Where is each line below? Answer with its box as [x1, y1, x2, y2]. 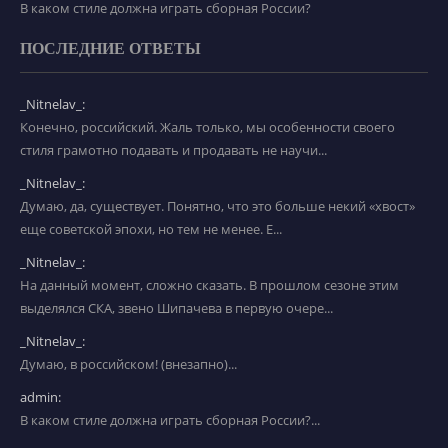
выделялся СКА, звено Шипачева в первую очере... [20, 299, 333, 318]
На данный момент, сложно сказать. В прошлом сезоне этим [20, 276, 399, 295]
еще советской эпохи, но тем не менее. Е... [20, 220, 282, 239]
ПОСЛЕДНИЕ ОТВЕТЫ [20, 40, 201, 58]
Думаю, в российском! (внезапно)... [20, 355, 237, 374]
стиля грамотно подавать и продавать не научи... [20, 141, 327, 160]
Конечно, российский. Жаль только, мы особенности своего [20, 118, 395, 137]
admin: [20, 388, 61, 407]
